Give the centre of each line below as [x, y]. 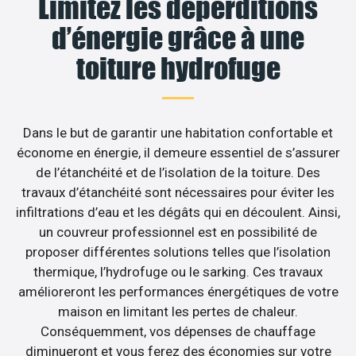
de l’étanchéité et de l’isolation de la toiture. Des [178, 172]
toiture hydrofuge [178, 68]
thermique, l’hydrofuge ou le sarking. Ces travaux [178, 271]
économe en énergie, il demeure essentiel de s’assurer [178, 152]
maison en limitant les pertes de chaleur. [178, 311]
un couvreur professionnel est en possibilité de [178, 232]
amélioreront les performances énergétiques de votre [178, 291]
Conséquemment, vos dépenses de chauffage [178, 331]
